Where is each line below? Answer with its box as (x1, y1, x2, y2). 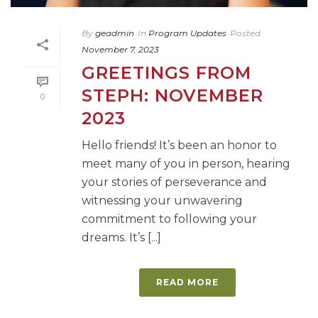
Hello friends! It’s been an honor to (82, 138, 277, 152)
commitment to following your (82, 212, 257, 226)
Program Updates (148, 27, 226, 38)
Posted (230, 27, 261, 38)
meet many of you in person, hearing (82, 156, 290, 170)
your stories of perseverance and (82, 175, 267, 189)
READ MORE (156, 276, 219, 287)
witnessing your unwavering (82, 193, 243, 207)
